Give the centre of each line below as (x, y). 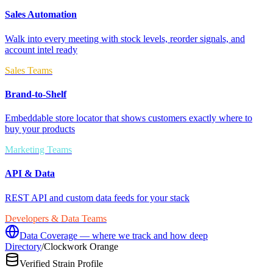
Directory (23, 246)
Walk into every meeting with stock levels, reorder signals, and (125, 38)
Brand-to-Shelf (36, 94)
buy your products (40, 129)
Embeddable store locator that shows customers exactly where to (129, 118)
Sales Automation (41, 15)
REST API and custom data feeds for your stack (97, 197)
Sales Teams (29, 70)
